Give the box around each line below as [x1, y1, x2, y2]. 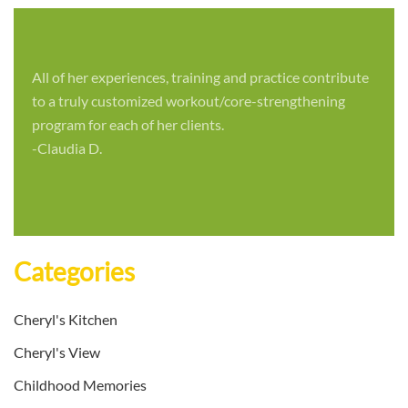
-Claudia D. [32, 139, 102, 158]
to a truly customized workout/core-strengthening [32, 92, 345, 110]
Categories [14, 256, 135, 288]
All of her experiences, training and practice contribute [32, 68, 369, 87]
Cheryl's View [14, 343, 100, 362]
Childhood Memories [14, 376, 147, 394]
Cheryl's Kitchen [14, 311, 117, 329]
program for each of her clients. [32, 116, 224, 134]
